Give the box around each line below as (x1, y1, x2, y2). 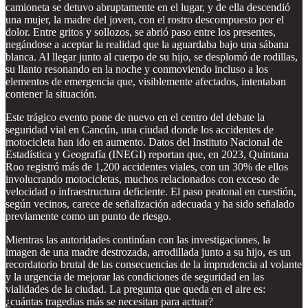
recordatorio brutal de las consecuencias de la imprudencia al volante (5, 258, 302, 270)
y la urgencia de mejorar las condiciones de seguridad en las (5, 270, 264, 283)
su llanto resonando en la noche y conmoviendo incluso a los (5, 63, 268, 75)
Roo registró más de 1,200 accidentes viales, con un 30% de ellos (5, 160, 288, 173)
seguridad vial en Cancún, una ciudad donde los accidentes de (5, 123, 274, 135)
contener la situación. (5, 87, 97, 100)
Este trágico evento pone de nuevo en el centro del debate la (5, 111, 265, 123)
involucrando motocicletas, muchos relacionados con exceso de (5, 173, 279, 185)
